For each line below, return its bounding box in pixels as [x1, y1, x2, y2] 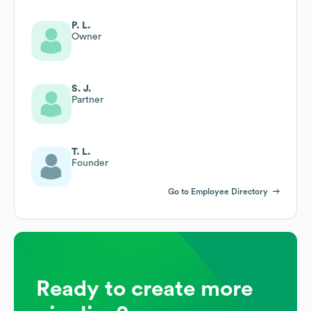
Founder [72, 158, 108, 168]
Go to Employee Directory [168, 187, 268, 196]
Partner [72, 94, 103, 105]
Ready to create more [36, 277, 253, 300]
